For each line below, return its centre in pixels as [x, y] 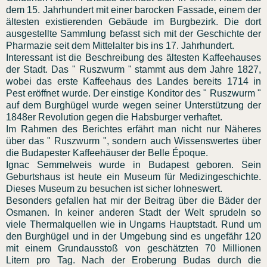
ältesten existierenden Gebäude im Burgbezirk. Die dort [133, 21]
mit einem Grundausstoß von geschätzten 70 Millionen [133, 248]
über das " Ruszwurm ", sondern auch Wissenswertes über [133, 141]
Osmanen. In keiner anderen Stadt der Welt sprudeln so [133, 212]
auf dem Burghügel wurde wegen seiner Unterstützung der [133, 105]
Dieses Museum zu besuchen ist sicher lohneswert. [114, 188]
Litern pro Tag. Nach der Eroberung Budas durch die [133, 260]
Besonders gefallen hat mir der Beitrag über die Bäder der [133, 200]
